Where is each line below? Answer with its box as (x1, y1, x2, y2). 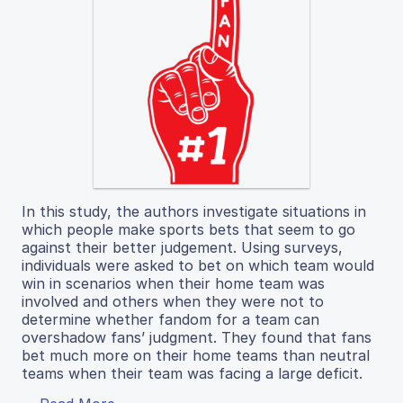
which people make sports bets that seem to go (22, 220, 355, 238)
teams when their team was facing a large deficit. (22, 364, 363, 382)
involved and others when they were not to (22, 292, 324, 310)
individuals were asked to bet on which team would (22, 256, 374, 274)
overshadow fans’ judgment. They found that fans (22, 328, 372, 346)
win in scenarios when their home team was (22, 274, 325, 292)
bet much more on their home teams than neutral (22, 346, 370, 364)
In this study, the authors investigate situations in (22, 202, 366, 220)
